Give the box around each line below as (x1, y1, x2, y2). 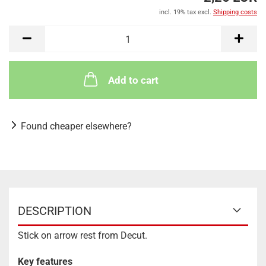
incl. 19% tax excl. (159, 8, 213, 16)
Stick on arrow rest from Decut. (18, 230, 147, 241)
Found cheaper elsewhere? (21, 121, 132, 132)
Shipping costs (213, 8, 257, 16)
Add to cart (107, 74, 159, 86)
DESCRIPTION (18, 204, 91, 218)
